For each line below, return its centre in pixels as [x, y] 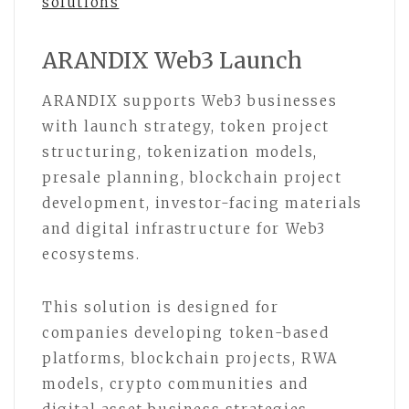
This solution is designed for [161, 308]
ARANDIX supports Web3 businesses [190, 101]
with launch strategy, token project [186, 127]
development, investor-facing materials [202, 204]
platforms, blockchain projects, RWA [191, 359]
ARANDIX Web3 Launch [172, 61]
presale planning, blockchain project [192, 178]
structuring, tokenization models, [180, 152]
